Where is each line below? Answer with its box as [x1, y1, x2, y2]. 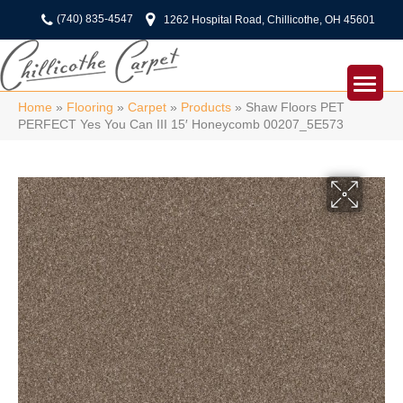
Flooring [67, 101, 113, 114]
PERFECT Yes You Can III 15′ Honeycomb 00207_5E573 [18, 118, 344, 131]
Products [181, 101, 231, 114]
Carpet [128, 101, 166, 114]
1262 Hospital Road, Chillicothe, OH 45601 [163, 13, 375, 26]
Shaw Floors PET [246, 101, 345, 114]
